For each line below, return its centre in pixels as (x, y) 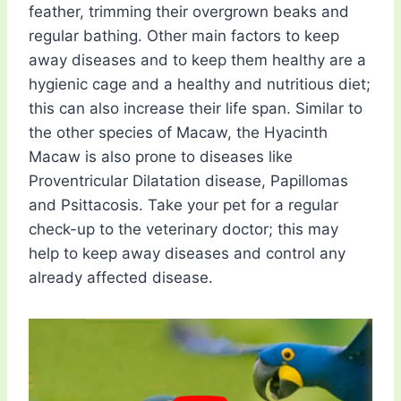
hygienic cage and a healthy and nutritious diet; (200, 85)
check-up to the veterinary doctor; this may (183, 230)
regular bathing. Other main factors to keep (184, 36)
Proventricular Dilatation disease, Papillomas (188, 181)
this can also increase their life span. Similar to (196, 109)
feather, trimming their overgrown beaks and (189, 12)
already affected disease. (121, 278)
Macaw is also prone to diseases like (161, 157)
